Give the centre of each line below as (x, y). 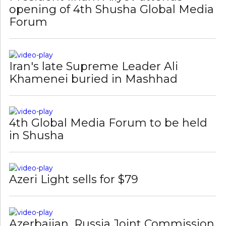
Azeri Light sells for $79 (74, 158)
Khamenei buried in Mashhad (94, 57)
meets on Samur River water (90, 214)
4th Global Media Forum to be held (108, 101)
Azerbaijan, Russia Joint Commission (112, 202)
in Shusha (37, 114)
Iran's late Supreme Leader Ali (94, 44)
